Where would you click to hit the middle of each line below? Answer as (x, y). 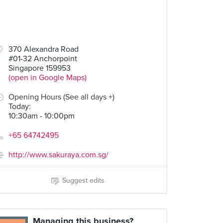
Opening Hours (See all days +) (61, 97)
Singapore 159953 (40, 68)
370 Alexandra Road (44, 49)
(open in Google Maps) (48, 78)
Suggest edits (83, 180)
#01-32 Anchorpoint (43, 59)
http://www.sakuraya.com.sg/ (58, 155)
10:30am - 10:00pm (42, 116)
